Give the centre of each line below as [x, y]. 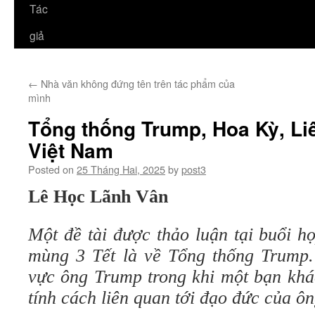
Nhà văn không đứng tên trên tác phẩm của [136, 83]
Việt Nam [71, 150]
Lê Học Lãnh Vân [98, 197]
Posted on [51, 169]
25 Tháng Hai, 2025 [121, 169]
